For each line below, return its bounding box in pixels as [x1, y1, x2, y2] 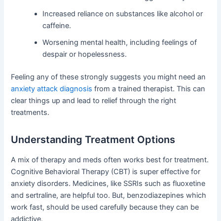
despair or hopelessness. [42, 50, 127, 59]
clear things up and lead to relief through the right [11, 96, 177, 106]
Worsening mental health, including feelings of [42, 38, 197, 47]
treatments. [11, 108, 50, 117]
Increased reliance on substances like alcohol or [42, 9, 203, 19]
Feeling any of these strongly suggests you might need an [11, 73, 206, 82]
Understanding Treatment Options [11, 134, 176, 146]
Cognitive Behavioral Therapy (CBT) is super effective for [11, 167, 201, 177]
